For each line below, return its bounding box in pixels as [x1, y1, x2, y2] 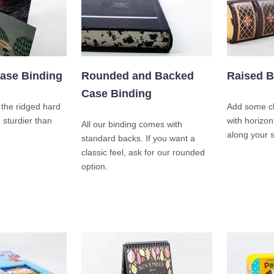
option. [81, 161, 108, 172]
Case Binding [81, 87, 152, 100]
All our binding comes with [81, 119, 182, 130]
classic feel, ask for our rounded [81, 147, 205, 158]
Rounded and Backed [81, 70, 194, 83]
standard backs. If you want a [81, 133, 195, 144]
